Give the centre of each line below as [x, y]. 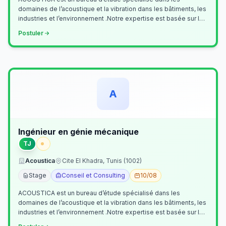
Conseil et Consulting [93, 175]
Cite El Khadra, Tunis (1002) [102, 161]
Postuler [31, 33]
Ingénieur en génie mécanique [78, 132]
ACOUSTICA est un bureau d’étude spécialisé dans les [99, 193]
